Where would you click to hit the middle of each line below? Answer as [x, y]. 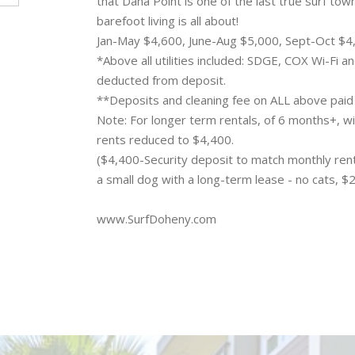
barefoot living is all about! [168, 21]
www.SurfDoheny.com [157, 219]
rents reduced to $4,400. [165, 139]
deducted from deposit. [161, 80]
